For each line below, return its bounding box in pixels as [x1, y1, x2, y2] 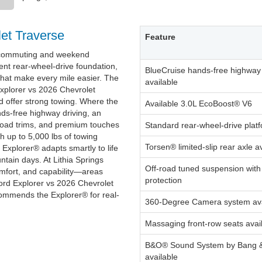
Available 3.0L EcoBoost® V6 [145, 99, 252, 109]
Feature [145, 32, 175, 42]
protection [145, 175, 182, 185]
